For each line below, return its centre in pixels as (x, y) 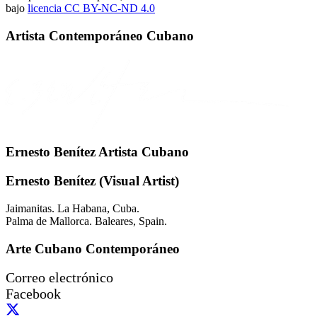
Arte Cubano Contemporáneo (93, 248)
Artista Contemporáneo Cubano (100, 35)
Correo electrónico (59, 278)
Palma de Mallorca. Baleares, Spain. (86, 221)
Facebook (33, 294)
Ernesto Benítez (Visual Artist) (92, 181)
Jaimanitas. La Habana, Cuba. (73, 208)
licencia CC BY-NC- (74, 8)
